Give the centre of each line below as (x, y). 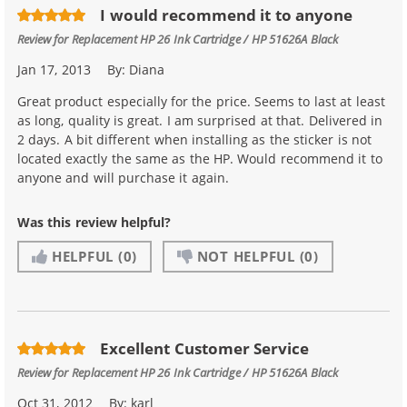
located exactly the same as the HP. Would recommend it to (200, 158)
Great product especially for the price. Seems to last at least (201, 101)
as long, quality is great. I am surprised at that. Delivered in (200, 120)
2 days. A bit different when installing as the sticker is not (194, 139)
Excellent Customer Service (205, 349)
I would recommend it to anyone (227, 15)
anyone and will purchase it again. (123, 177)
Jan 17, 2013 (54, 69)
